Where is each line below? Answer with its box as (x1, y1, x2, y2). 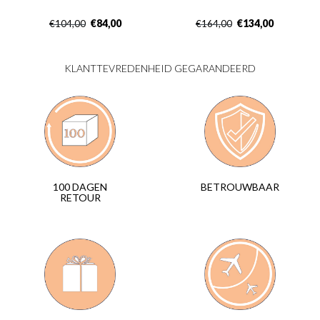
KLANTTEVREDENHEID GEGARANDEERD (64, 62, 256, 74)
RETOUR (59, 191, 101, 204)
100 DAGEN (53, 181, 107, 194)
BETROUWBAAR (201, 181, 279, 193)
